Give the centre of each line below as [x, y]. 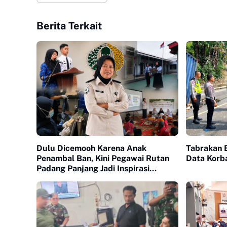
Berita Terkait [69, 26]
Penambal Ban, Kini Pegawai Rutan [103, 158]
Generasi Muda [66, 178]
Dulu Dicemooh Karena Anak [91, 148]
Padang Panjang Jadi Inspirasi [93, 168]
